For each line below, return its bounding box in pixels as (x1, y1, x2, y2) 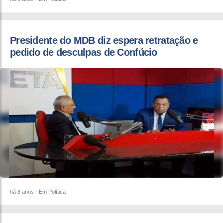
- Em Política (34, 189, 66, 195)
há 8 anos (10, 189, 34, 195)
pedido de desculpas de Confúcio (10, 47, 157, 58)
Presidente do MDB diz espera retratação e (10, 35, 198, 46)
